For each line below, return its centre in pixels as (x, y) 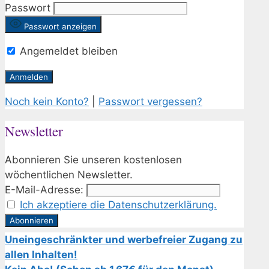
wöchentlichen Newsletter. (69, 175)
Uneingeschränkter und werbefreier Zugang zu (124, 240)
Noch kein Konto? (47, 101)
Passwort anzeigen (60, 26)
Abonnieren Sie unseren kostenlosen (93, 160)
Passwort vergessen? (150, 101)
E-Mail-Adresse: (44, 190)
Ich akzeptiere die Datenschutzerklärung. (118, 205)
